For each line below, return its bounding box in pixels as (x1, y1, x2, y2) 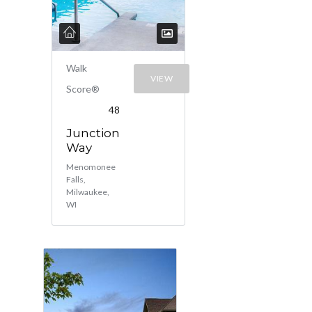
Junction (66, 126, 120, 140)
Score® (66, 83, 100, 95)
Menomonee (66, 162, 116, 172)
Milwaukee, (66, 187, 109, 197)
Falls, (66, 174, 86, 185)
